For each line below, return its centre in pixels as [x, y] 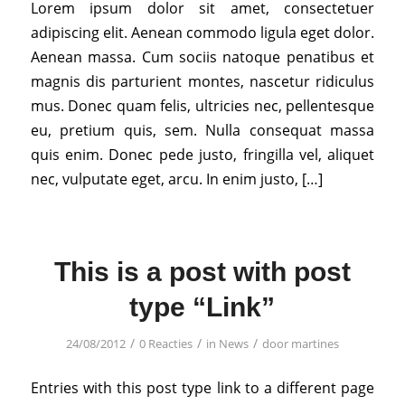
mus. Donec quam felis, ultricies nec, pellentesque [202, 106]
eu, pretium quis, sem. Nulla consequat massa [202, 131]
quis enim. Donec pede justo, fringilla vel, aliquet [202, 155]
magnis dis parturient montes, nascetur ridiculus [202, 82]
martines [315, 344]
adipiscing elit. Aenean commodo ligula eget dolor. [202, 33]
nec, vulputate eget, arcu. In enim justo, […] [176, 179]
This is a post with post [202, 272]
